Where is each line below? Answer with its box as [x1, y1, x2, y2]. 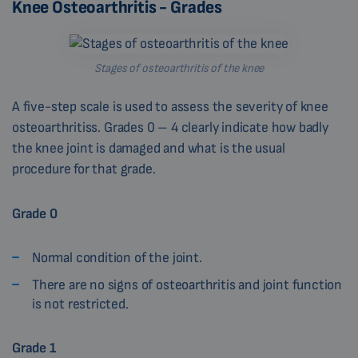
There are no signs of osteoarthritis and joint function [32, 276, 343, 294]
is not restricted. [32, 296, 129, 313]
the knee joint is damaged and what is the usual [12, 140, 285, 157]
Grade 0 [12, 205, 58, 223]
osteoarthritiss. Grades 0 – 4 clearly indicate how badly [12, 119, 328, 137]
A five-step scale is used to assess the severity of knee [12, 98, 328, 116]
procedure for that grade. [12, 161, 156, 178]
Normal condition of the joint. [32, 249, 202, 267]
